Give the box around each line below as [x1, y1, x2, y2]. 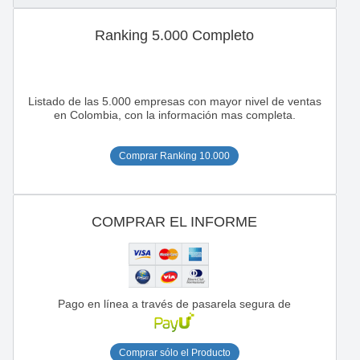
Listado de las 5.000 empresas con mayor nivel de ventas [27, 94, 321, 108]
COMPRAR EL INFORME [92, 214, 258, 230]
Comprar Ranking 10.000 [119, 149, 231, 162]
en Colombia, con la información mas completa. [53, 108, 296, 121]
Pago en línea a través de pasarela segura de [58, 297, 292, 311]
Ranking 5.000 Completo [95, 27, 255, 43]
